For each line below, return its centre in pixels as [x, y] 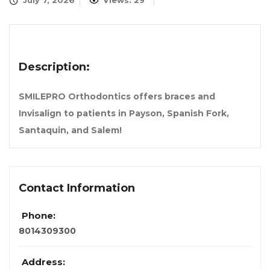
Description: [54, 67]
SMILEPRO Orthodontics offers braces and [117, 97]
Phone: [39, 216]
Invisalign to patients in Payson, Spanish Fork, [124, 114]
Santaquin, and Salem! [70, 130]
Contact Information [77, 188]
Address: [43, 262]
